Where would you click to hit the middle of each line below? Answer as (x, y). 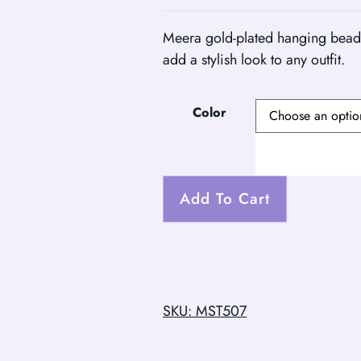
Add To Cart (225, 198)
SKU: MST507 (205, 311)
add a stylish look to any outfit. (254, 60)
